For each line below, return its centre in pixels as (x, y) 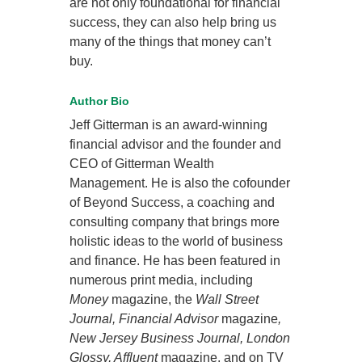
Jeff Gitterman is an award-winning (169, 125)
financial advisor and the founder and (176, 145)
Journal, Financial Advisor (146, 319)
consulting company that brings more (175, 222)
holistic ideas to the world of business (177, 242)
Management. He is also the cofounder (180, 183)
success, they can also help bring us (173, 23)
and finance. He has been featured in (175, 261)
